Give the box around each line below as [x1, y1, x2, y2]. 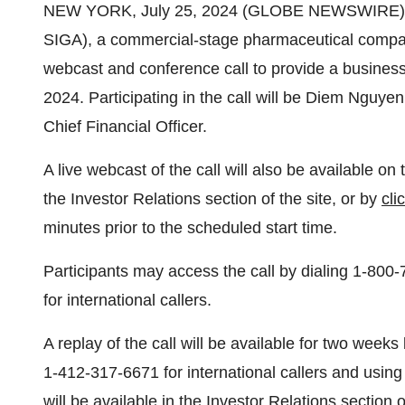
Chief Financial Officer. [43, 118, 207, 136]
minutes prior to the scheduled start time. [43, 219, 337, 237]
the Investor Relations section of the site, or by [43, 190, 381, 208]
